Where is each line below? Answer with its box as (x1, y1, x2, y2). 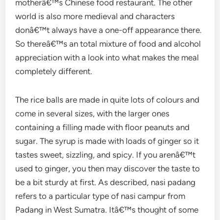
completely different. (15, 66, 93, 76)
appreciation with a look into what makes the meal (15, 53, 199, 62)
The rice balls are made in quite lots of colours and (15, 95, 200, 105)
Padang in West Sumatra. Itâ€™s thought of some (15, 205, 199, 215)
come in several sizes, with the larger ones (15, 109, 170, 118)
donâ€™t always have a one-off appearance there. (15, 25, 202, 35)
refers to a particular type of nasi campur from (15, 191, 186, 201)
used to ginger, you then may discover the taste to (15, 164, 200, 173)
